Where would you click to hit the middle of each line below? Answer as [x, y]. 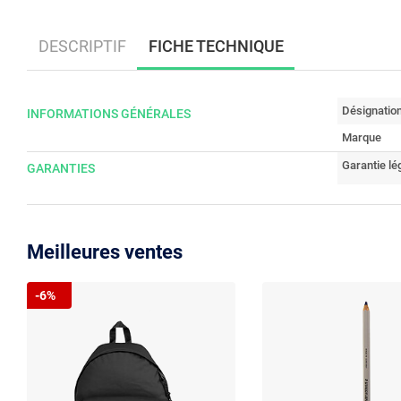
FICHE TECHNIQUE [216, 46]
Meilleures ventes [105, 252]
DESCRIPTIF [82, 46]
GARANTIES [61, 168]
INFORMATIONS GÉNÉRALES [109, 114]
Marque [362, 137]
